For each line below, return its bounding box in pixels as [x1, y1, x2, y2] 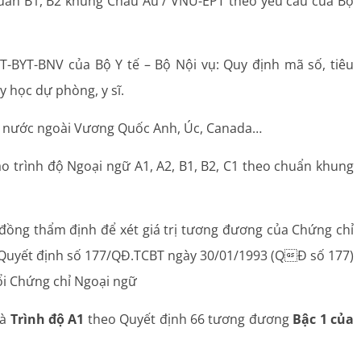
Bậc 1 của [293, 310, 355, 329]
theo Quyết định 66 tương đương [84, 310, 293, 329]
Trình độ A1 [10, 310, 85, 329]
